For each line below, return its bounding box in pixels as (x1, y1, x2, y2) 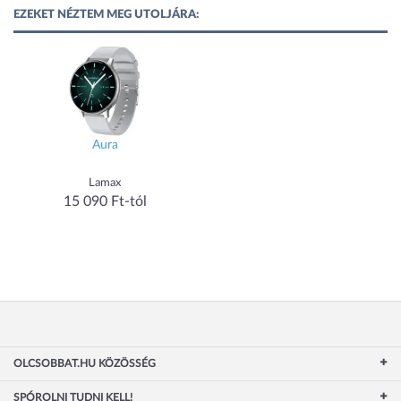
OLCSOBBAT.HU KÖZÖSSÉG (13, 358, 156, 370)
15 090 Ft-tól (63, 194, 147, 209)
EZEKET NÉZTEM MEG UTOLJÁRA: (13, 9, 199, 21)
